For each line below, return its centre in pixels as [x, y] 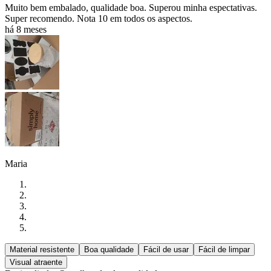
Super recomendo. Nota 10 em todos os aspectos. [100, 18]
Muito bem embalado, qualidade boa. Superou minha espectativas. [131, 7]
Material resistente [42, 249]
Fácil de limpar [224, 249]
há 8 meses [26, 29]
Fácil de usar [166, 249]
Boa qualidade [109, 249]
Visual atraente [36, 262]
